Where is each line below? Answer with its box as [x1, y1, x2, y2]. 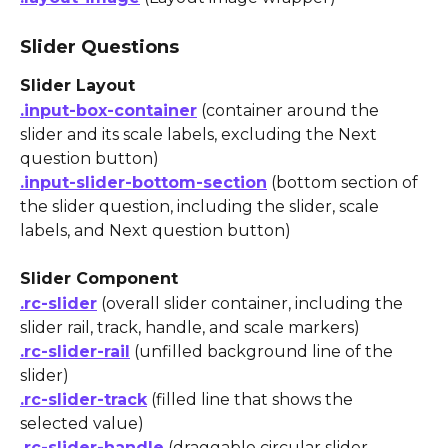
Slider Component [20, 269, 178, 289]
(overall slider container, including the [97, 293, 407, 313]
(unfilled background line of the [130, 341, 397, 361]
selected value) [20, 413, 144, 433]
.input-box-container [20, 100, 197, 120]
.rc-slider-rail [20, 341, 130, 361]
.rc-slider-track [20, 389, 147, 409]
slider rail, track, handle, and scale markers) [20, 317, 360, 337]
